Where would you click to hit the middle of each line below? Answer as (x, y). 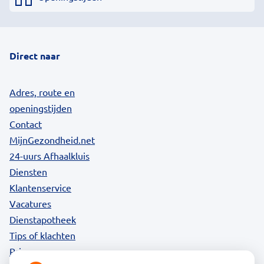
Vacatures (30, 203)
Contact (26, 123)
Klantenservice (40, 187)
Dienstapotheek (43, 219)
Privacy (24, 251)
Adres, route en (42, 92)
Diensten (28, 171)
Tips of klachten (42, 235)
